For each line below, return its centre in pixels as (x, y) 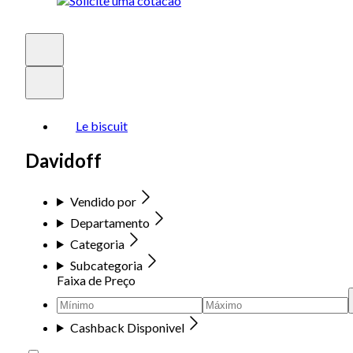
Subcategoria (106, 265)
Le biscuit (102, 126)
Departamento (110, 222)
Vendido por (103, 201)
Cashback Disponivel (127, 327)
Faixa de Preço (96, 280)
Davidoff (63, 160)
